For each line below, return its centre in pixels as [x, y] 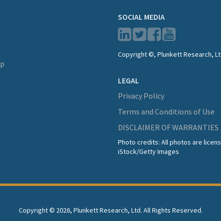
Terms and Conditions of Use [166, 112]
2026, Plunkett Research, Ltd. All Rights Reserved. [129, 210]
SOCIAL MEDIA [141, 17]
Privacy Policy [141, 96]
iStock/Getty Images [148, 152]
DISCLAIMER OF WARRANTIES [168, 128]
